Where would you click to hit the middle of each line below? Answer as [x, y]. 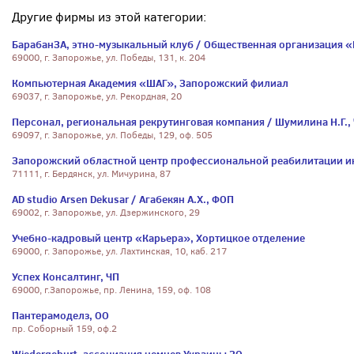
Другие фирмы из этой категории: [109, 17]
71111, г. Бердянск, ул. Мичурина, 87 [91, 174]
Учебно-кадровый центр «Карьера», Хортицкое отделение [158, 238]
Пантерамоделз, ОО [60, 315]
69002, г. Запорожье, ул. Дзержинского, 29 [106, 213]
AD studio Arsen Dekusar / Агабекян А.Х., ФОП [123, 199]
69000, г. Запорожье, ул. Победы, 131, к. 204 [109, 58]
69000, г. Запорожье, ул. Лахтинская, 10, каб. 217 [119, 251]
